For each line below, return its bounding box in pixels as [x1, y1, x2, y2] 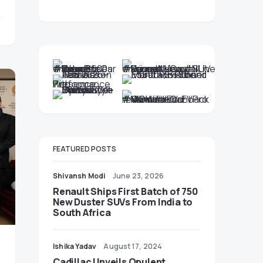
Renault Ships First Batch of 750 [53, 185, 198, 198]
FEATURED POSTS [53, 144, 116, 154]
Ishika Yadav [53, 241, 97, 251]
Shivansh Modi [53, 171, 106, 181]
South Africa [53, 206, 111, 219]
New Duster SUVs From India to [53, 195, 193, 208]
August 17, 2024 [103, 241, 163, 251]
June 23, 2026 [112, 171, 164, 181]
